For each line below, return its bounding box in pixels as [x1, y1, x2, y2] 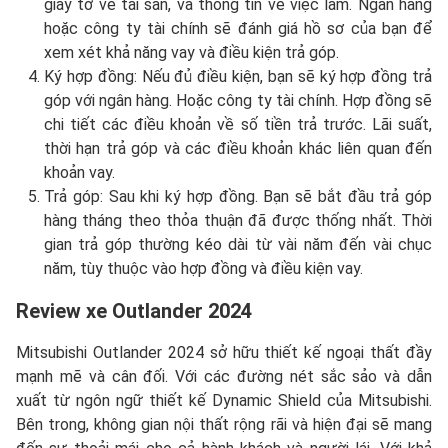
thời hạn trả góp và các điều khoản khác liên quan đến [44, 139, 432, 159]
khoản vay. [44, 163, 115, 183]
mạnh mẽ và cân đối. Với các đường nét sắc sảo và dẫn [16, 367, 432, 387]
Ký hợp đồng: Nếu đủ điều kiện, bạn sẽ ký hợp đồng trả [44, 67, 432, 87]
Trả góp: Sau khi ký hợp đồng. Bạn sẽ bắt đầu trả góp [44, 187, 432, 207]
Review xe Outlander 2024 [16, 299, 252, 324]
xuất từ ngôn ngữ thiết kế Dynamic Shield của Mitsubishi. [16, 391, 432, 411]
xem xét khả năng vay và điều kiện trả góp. [44, 43, 339, 63]
